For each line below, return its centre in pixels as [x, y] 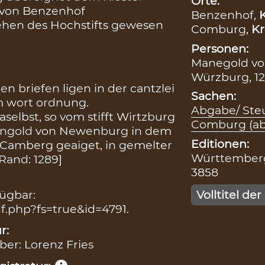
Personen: [219, 48]
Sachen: [213, 96]
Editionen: [220, 144]
